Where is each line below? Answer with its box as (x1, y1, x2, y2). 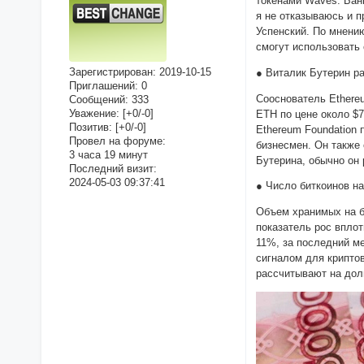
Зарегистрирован (68, 65, 153, 78)
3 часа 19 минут (68, 148, 148, 161)
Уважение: (68, 106, 119, 119)
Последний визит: (68, 162, 157, 175)
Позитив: (68, 120, 112, 133)
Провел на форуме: (68, 134, 166, 147)
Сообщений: (68, 93, 128, 106)
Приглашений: (68, 79, 138, 92)
